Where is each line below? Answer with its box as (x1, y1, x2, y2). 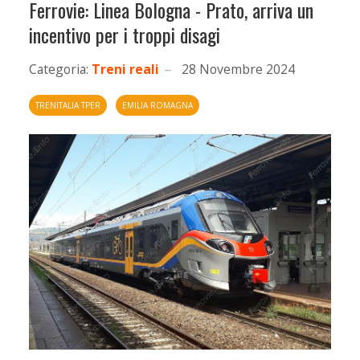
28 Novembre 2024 (182, 60, 295, 78)
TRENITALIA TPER (35, 100, 100, 111)
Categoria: (29, 60, 88, 78)
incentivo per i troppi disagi (29, 20, 220, 49)
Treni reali (92, 60, 159, 78)
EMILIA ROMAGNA (122, 100, 193, 111)
